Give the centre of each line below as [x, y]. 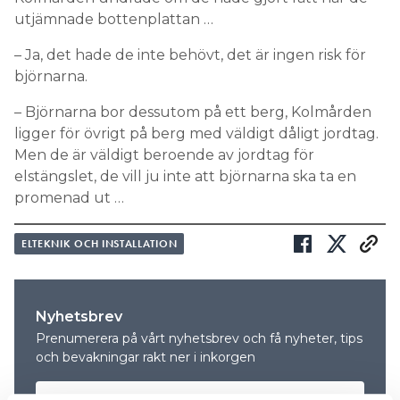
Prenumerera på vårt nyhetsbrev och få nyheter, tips [199, 339]
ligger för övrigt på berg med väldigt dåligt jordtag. [196, 134]
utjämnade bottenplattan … [114, 20]
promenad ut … [69, 198]
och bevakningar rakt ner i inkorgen [146, 358]
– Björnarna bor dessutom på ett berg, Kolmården [193, 112]
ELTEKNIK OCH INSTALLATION [100, 244]
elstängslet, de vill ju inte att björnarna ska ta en [185, 177]
